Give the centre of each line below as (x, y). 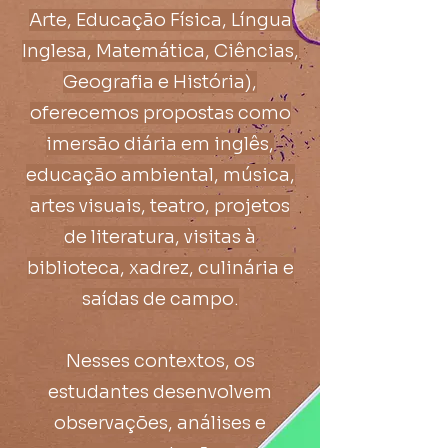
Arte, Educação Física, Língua (160, 20)
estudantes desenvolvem (160, 392)
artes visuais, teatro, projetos (160, 206)
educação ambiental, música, (160, 175)
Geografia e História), (160, 82)
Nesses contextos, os (160, 361)
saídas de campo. (160, 299)
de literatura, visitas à (160, 237)
